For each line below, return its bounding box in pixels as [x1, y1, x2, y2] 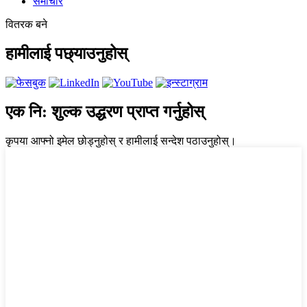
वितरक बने [5, 19, 47, 31]
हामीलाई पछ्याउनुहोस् [5, 45, 127, 63]
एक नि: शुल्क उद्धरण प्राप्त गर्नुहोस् [5, 102, 204, 121]
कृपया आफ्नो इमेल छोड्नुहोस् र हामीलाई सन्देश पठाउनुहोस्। [5, 134, 236, 147]
